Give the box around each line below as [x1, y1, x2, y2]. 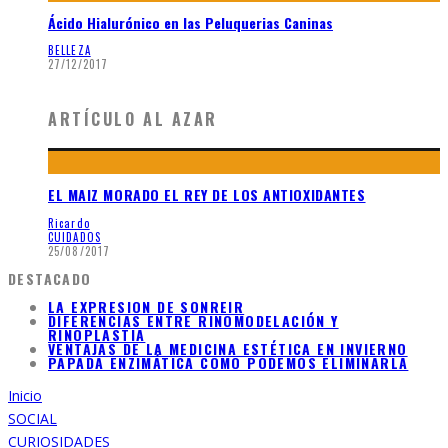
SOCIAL [8, 408, 57, 428]
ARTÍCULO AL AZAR [48, 106, 218, 131]
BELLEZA [48, 42, 91, 59]
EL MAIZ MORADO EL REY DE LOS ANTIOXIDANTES [48, 184, 366, 206]
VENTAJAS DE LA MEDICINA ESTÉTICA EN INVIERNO [48, 337, 408, 359]
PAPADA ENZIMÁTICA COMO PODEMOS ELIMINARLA [48, 351, 409, 373]
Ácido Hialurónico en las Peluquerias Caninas [48, 11, 333, 33]
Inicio [8, 385, 42, 405]
